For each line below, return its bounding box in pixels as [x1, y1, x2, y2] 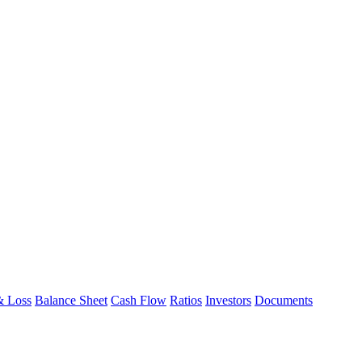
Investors [205, 293, 251, 307]
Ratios [170, 293, 202, 307]
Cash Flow [111, 293, 166, 307]
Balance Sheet [35, 293, 107, 307]
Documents [255, 293, 313, 307]
